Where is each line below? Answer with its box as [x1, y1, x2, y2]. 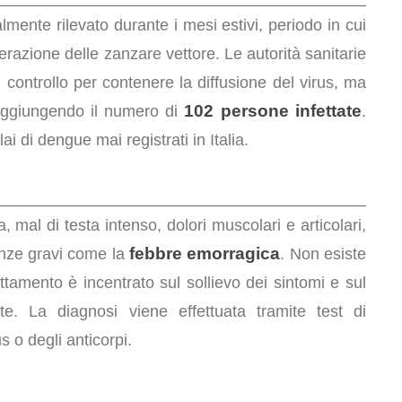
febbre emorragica [129, 244, 281, 263]
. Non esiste [280, 245, 366, 263]
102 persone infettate [184, 101, 362, 120]
